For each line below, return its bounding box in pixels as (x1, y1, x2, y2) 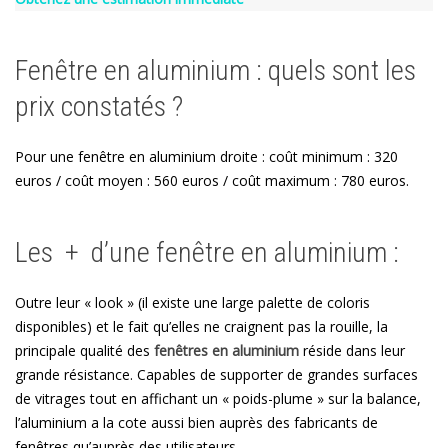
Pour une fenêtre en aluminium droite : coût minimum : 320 (15, 146, 398, 166)
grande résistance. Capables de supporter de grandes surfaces (15, 364, 418, 384)
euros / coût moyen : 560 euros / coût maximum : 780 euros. (15, 170, 409, 190)
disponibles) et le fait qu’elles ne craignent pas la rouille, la (15, 316, 388, 336)
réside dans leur (299, 340, 405, 360)
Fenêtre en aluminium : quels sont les (15, 53, 416, 87)
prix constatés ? (15, 89, 183, 123)
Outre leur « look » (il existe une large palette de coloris (15, 292, 370, 312)
